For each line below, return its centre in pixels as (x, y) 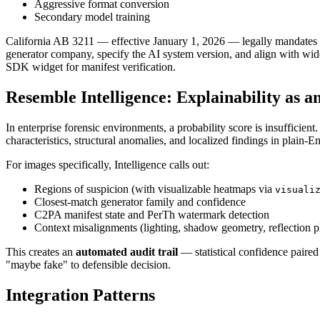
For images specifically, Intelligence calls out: (107, 165)
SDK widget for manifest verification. (91, 67)
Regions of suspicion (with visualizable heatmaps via (155, 189)
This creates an (41, 252)
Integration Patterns (80, 295)
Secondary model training (92, 17)
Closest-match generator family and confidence (140, 202)
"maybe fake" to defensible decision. (88, 265)
